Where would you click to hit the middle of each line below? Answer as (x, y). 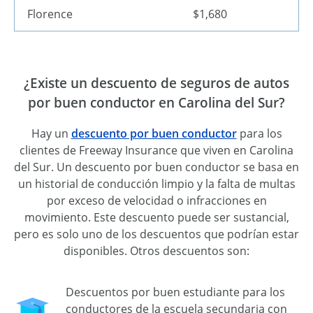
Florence (50, 14)
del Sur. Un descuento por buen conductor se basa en (156, 167)
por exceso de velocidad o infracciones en (156, 201)
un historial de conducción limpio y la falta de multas (156, 184)
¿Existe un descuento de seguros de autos (156, 82)
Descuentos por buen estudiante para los (175, 292)
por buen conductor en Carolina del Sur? (156, 102)
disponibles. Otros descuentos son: (156, 251)
